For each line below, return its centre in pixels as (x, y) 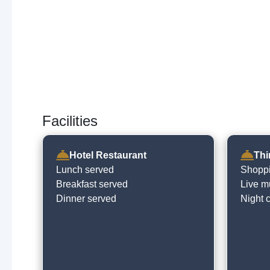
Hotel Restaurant (108, 155)
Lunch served (85, 170)
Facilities (70, 121)
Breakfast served (92, 184)
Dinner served (86, 199)
